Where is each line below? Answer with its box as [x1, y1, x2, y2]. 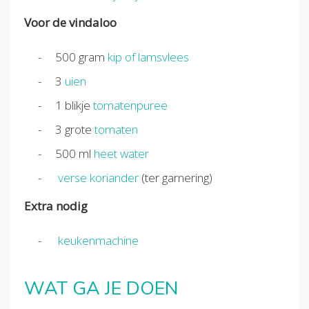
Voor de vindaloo [24, 14, 117, 31]
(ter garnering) [141, 170, 212, 186]
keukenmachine [58, 232, 139, 249]
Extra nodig [24, 198, 88, 215]
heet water [94, 146, 149, 162]
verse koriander [58, 170, 139, 186]
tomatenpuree [93, 97, 168, 114]
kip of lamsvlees [108, 49, 189, 66]
